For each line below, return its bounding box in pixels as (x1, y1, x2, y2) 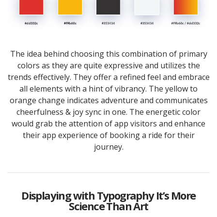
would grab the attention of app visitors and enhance (12, 118, 205, 129)
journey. (93, 141, 124, 153)
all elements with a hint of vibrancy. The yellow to (19, 83, 198, 94)
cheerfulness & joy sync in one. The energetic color (16, 107, 201, 118)
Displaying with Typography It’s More (21, 188, 196, 203)
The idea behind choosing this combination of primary (10, 48, 207, 60)
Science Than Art (69, 199, 148, 214)
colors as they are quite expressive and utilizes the (17, 60, 200, 71)
